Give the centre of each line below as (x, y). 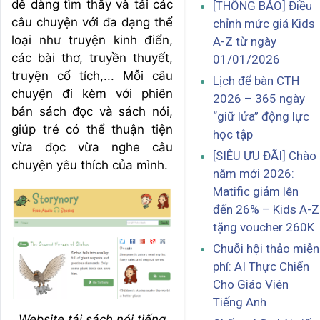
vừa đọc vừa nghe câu (92, 147)
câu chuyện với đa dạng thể (92, 22)
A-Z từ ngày (245, 42)
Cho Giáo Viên (251, 285)
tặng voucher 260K (264, 227)
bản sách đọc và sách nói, (92, 111)
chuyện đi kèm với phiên (92, 94)
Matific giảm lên (256, 192)
